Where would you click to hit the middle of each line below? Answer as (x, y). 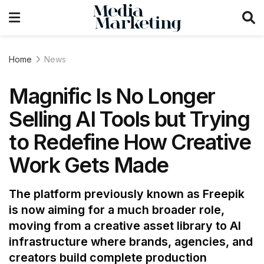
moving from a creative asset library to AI (125, 226)
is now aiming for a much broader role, (117, 210)
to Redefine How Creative (130, 142)
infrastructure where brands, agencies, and (131, 242)
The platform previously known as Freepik (127, 194)
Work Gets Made (89, 165)
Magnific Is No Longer (112, 96)
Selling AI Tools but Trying (129, 119)
